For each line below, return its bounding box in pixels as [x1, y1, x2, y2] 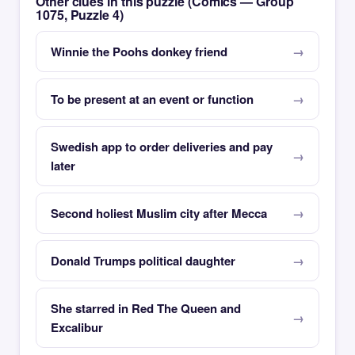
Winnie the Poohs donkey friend [51, 43, 227, 60]
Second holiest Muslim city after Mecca [51, 204, 267, 222]
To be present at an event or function [51, 90, 254, 108]
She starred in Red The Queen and [51, 300, 241, 317]
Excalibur [51, 319, 103, 336]
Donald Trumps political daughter [51, 252, 235, 269]
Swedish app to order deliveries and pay [51, 138, 273, 155]
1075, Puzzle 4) [36, 6, 124, 24]
